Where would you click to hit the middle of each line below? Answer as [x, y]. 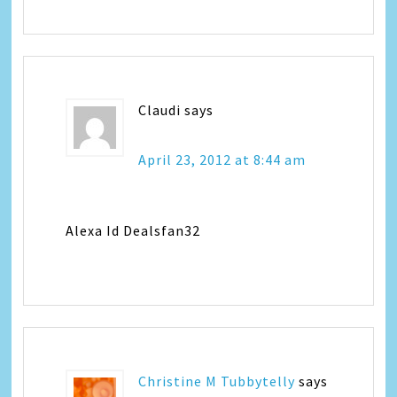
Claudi [160, 110]
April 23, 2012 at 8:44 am [222, 160]
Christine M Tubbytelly [217, 381]
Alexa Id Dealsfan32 [133, 230]
